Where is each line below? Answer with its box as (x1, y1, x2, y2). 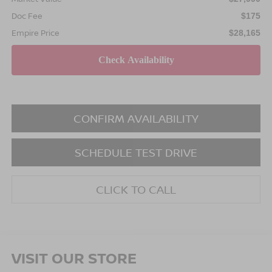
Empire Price (11, 27, 59, 38)
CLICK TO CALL (96, 182, 176, 197)
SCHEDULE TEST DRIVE (75, 144, 197, 160)
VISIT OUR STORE (11, 247, 137, 268)
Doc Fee (11, 10, 42, 21)
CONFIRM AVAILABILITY (73, 110, 199, 126)
